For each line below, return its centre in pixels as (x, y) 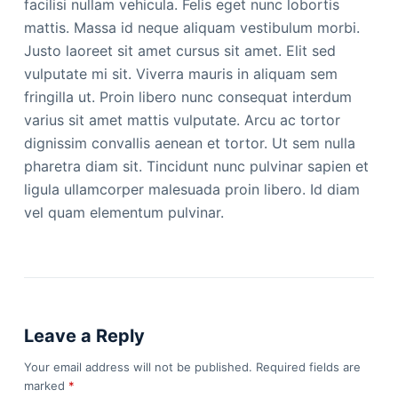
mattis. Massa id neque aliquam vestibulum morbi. (191, 28)
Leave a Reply (84, 336)
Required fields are (308, 367)
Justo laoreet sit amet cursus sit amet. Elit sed (179, 51)
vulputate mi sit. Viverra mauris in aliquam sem (180, 74)
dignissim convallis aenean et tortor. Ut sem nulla (189, 143)
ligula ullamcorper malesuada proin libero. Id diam (191, 189)
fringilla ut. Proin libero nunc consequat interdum (187, 97)
